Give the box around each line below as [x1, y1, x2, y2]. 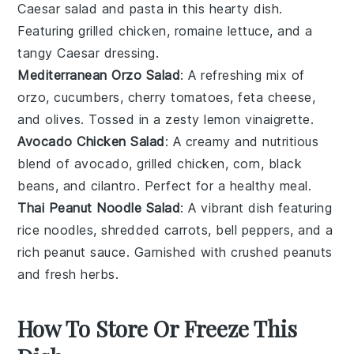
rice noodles [17, 222, 94, 238]
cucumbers [54, 89, 120, 105]
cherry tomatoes [127, 89, 231, 105]
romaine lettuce [174, 23, 270, 39]
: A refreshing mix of [180, 67, 305, 83]
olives [45, 111, 81, 127]
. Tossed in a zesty [81, 111, 205, 127]
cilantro [90, 178, 137, 194]
